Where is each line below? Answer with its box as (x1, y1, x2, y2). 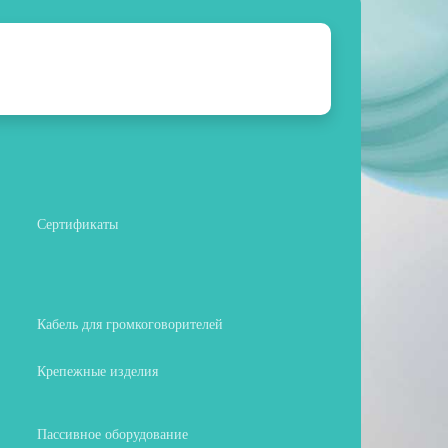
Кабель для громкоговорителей (37, 316, 223, 332)
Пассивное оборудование (37, 426, 188, 442)
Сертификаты (37, 216, 118, 232)
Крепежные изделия (37, 363, 158, 379)
